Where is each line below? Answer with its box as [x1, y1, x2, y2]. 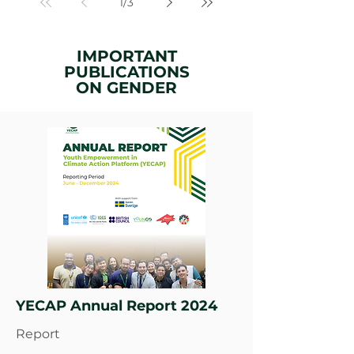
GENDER [102, 78, 177, 97]
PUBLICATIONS [63, 62, 190, 81]
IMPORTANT [76, 47, 177, 66]
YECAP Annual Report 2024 [16, 297, 217, 314]
